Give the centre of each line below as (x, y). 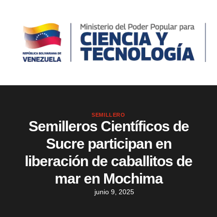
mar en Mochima (108, 179)
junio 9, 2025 (114, 192)
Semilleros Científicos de (108, 126)
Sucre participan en (108, 144)
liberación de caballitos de (108, 161)
